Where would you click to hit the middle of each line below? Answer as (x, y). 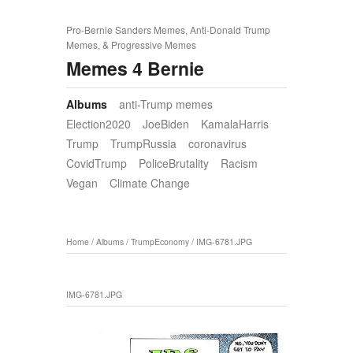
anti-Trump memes (166, 104)
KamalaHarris (235, 124)
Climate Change (150, 183)
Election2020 (98, 124)
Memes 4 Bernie (135, 68)
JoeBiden (166, 124)
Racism (239, 163)
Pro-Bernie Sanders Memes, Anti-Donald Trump (168, 30)
